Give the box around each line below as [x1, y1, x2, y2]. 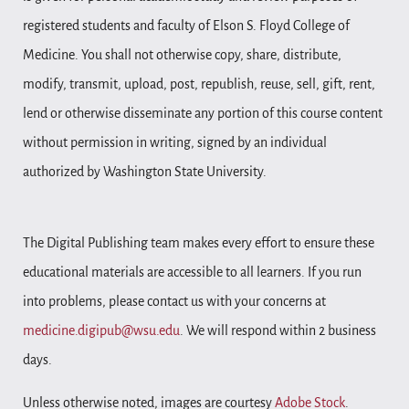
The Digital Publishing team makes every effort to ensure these [23, 236, 374, 251]
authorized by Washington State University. [23, 163, 267, 179]
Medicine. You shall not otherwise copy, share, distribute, [23, 47, 341, 62]
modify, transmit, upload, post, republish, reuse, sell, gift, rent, [23, 76, 375, 91]
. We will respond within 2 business [180, 323, 376, 339]
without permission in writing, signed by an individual [23, 134, 327, 150]
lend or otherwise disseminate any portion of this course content [23, 105, 383, 121]
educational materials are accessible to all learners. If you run [23, 265, 362, 280]
